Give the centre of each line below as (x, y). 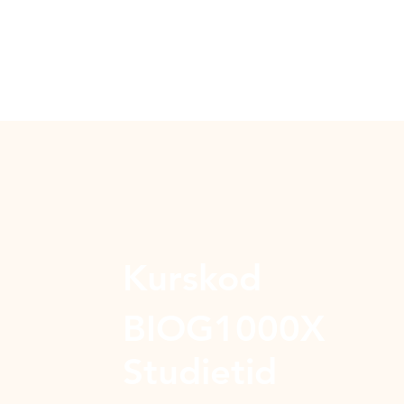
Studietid (199, 372)
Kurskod (192, 278)
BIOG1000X (223, 329)
